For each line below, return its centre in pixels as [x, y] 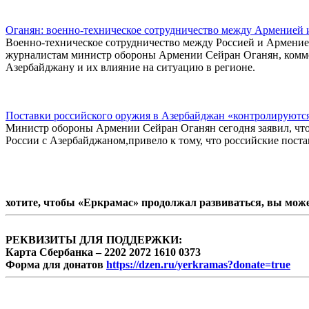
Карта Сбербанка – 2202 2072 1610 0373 [103, 252]
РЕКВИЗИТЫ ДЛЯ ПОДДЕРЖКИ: [94, 239]
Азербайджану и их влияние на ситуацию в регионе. [130, 67]
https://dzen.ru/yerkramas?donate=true [198, 264]
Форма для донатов [56, 264]
